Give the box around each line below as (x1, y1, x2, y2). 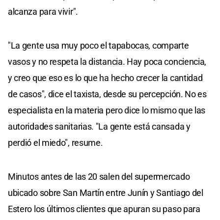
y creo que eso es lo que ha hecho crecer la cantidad (8, 72, 203, 83)
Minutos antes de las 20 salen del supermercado (8, 171, 190, 182)
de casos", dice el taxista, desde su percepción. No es (8, 88, 207, 99)
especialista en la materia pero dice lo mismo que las (8, 105, 206, 115)
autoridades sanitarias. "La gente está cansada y (8, 121, 191, 132)
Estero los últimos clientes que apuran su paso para (8, 203, 200, 214)
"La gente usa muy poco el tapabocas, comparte (8, 40, 189, 51)
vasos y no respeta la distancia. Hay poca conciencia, (8, 56, 207, 67)
